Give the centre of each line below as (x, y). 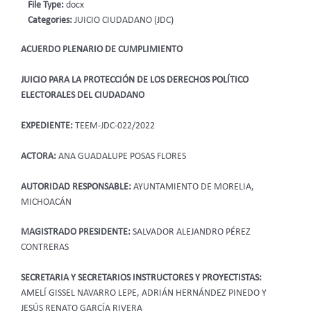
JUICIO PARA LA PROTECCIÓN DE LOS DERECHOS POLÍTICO (135, 80)
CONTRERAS (45, 248)
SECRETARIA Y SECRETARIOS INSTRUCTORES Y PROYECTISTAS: (141, 278)
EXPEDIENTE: (48, 126)
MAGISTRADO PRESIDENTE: (77, 233)
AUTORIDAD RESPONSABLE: (77, 187)
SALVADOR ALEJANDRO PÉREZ (192, 233)
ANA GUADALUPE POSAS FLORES (121, 156)
